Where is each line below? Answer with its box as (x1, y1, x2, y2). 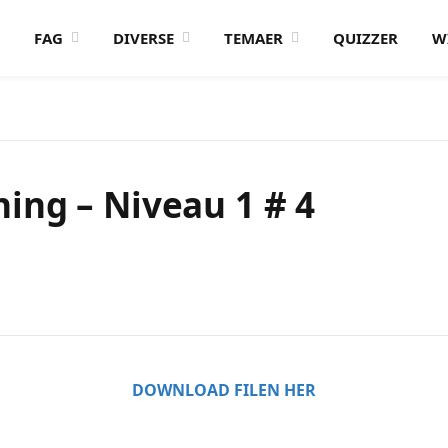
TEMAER (224, 28, 283, 48)
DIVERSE (113, 28, 174, 48)
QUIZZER (333, 28, 398, 48)
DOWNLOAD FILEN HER (132, 379, 316, 401)
